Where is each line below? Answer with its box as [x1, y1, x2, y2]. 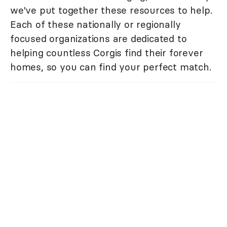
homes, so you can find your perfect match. [10, 60, 211, 73]
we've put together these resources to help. [10, 4, 212, 16]
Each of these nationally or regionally [10, 18, 181, 30]
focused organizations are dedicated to [10, 32, 187, 45]
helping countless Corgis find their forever [10, 46, 203, 59]
